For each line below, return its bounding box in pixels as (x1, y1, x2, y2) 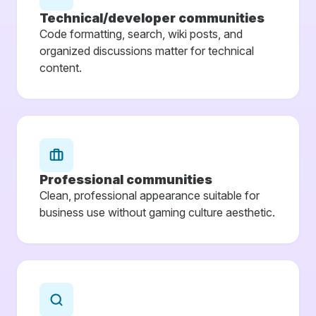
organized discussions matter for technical (39, 43, 254, 58)
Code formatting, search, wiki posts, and (39, 26, 243, 41)
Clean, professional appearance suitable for (39, 188, 260, 202)
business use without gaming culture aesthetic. (39, 205, 275, 219)
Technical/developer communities (39, 10, 265, 25)
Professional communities (39, 171, 212, 187)
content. (39, 60, 82, 75)
